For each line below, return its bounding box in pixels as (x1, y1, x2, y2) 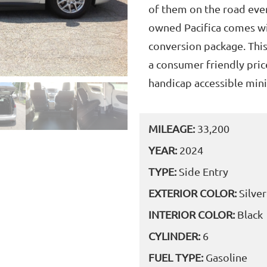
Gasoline (206, 250, 247, 263)
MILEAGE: (148, 122, 197, 135)
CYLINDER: (148, 229, 203, 242)
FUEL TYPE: (148, 250, 206, 263)
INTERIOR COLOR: (148, 207, 237, 221)
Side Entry (179, 164, 228, 178)
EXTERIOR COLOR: (148, 186, 239, 199)
